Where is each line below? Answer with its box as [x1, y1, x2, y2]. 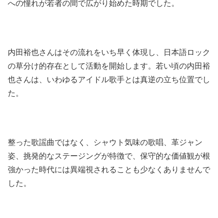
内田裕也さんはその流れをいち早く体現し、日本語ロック [8, 48, 210, 57]
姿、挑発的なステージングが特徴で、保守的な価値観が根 [8, 151, 210, 160]
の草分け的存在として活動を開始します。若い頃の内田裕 [8, 62, 210, 71]
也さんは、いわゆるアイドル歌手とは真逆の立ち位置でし [8, 75, 210, 84]
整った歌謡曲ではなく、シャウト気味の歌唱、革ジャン [8, 138, 202, 146]
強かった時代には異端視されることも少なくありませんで [8, 165, 210, 174]
